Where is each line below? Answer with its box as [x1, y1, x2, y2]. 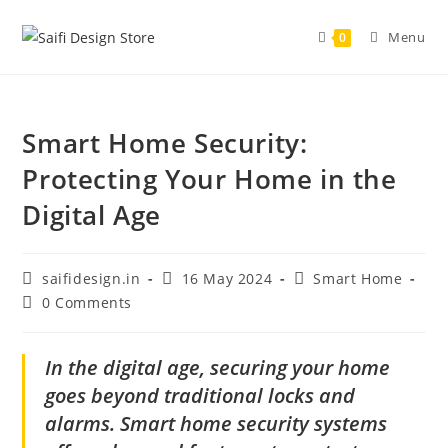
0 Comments [42, 293, 133, 312]
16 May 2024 [181, 269, 273, 288]
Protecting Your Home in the [22, 161, 397, 197]
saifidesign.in [42, 269, 141, 288]
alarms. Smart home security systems [45, 410, 388, 437]
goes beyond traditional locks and [45, 382, 356, 409]
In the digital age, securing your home [45, 354, 391, 381]
